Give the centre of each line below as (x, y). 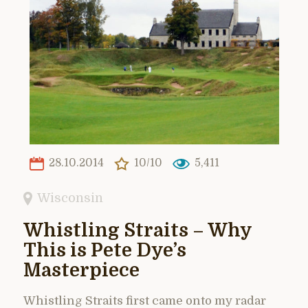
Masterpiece (81, 270)
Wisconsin (70, 197)
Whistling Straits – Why (137, 230)
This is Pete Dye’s (105, 250)
